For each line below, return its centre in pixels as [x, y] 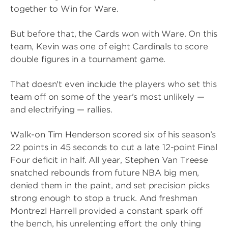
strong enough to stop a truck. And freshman [104, 198]
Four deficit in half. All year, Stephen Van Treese [109, 160]
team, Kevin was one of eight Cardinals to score [109, 47]
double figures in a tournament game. [88, 59]
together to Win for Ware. [64, 9]
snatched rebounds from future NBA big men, [105, 173]
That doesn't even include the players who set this [113, 84]
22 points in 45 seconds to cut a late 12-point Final [114, 147]
